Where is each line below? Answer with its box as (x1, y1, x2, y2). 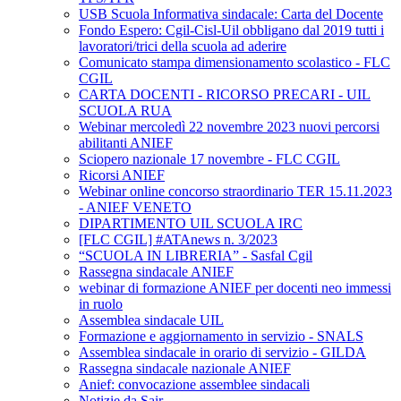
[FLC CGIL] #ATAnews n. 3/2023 (79, 232, 277, 248)
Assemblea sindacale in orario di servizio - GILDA (79, 345, 366, 361)
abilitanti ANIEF (79, 135, 173, 151)
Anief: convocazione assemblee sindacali (79, 377, 310, 393)
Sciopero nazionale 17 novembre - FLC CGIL (79, 151, 340, 167)
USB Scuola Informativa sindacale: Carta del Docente (79, 6, 383, 22)
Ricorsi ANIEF (79, 167, 165, 183)
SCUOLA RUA (79, 103, 172, 119)
